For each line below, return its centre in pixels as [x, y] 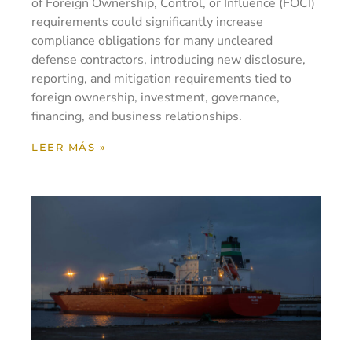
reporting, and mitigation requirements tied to [162, 79]
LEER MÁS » [69, 147]
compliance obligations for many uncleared [152, 41]
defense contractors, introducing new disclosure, [169, 60]
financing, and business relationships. [137, 117]
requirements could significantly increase [148, 22]
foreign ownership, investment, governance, [156, 98]
